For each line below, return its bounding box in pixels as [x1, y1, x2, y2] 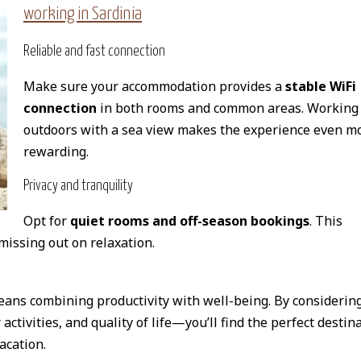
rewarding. [23, 142, 89, 160]
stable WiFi [285, 77, 356, 95]
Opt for [23, 212, 70, 230]
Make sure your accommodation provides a [23, 77, 285, 95]
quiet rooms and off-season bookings [70, 212, 309, 230]
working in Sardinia [23, 4, 142, 23]
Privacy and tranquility [23, 179, 133, 194]
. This [309, 212, 342, 230]
